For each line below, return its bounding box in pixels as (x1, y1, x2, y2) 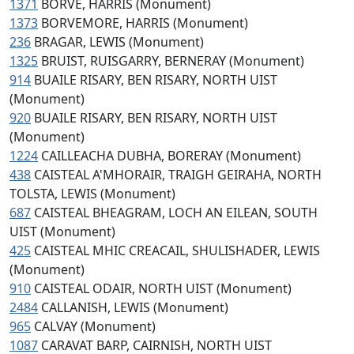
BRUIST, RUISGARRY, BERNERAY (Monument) (41, 52, 304, 70)
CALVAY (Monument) (34, 318, 156, 335)
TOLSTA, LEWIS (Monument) (9, 185, 175, 202)
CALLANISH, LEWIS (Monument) (41, 299, 228, 316)
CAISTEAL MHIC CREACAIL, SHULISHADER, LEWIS (34, 242, 320, 259)
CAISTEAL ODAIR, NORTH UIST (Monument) (34, 280, 292, 297)
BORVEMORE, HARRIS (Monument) (41, 14, 248, 32)
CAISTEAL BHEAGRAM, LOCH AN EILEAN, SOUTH (34, 204, 318, 221)
